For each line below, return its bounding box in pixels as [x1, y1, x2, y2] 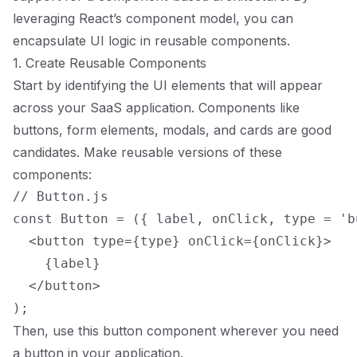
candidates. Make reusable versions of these [13, 144, 282, 160]
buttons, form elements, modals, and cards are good [13, 122, 331, 138]
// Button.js [13, 189, 108, 204]
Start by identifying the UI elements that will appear [13, 77, 323, 93]
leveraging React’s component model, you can [13, 10, 293, 26]
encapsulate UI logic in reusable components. [13, 33, 290, 49]
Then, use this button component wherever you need [13, 323, 339, 339]
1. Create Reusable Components [13, 55, 206, 71]
